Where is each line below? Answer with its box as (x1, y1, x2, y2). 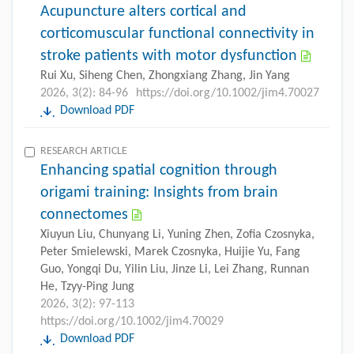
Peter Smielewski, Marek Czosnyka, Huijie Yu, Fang (40, 245, 300, 258)
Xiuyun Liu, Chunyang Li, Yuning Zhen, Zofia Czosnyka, (40, 228, 314, 241)
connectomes (40, 206, 128, 223)
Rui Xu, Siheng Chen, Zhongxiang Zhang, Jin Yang (40, 69, 290, 82)
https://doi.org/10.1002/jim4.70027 (136, 86, 319, 100)
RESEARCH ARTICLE (40, 145, 127, 157)
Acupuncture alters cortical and (40, 3, 247, 20)
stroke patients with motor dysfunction (40, 47, 297, 64)
